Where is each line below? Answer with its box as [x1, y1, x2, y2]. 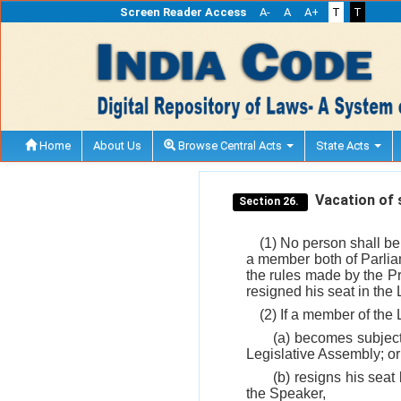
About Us [93, 138, 141, 152]
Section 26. [239, 194, 303, 208]
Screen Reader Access [119, 5, 246, 19]
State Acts [316, 138, 372, 152]
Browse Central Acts [175, 138, 285, 152]
